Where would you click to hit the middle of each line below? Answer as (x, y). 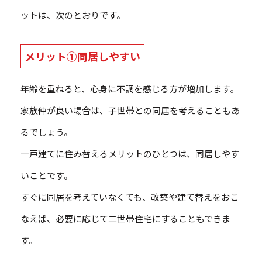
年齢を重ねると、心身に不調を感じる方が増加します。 (130, 89)
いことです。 (46, 175)
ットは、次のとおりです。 (73, 15)
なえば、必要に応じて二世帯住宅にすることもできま (125, 219)
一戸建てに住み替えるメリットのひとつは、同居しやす (130, 154)
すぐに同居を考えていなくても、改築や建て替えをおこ (130, 197)
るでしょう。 (46, 132)
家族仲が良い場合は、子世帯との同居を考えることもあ (130, 111)
